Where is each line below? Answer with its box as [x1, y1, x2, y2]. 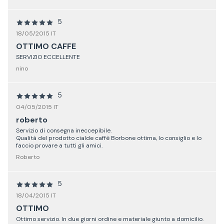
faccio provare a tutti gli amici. [16, 141, 102, 150]
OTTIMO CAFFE [16, 41, 76, 52]
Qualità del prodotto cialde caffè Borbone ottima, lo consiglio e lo [16, 134, 201, 142]
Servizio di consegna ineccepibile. [16, 126, 111, 135]
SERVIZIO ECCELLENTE [16, 53, 80, 61]
